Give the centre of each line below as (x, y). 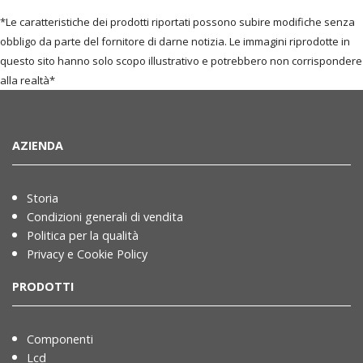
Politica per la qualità (83, 235)
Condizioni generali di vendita (105, 216)
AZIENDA (38, 145)
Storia (43, 198)
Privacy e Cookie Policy (87, 254)
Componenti (60, 339)
